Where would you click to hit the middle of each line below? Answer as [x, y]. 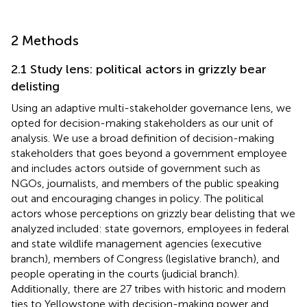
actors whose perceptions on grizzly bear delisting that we [153, 213]
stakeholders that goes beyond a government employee [149, 153]
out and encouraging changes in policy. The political [137, 198]
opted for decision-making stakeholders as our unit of [142, 123]
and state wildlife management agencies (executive [136, 243]
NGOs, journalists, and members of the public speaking [145, 183]
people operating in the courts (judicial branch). [125, 273]
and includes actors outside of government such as [136, 168]
